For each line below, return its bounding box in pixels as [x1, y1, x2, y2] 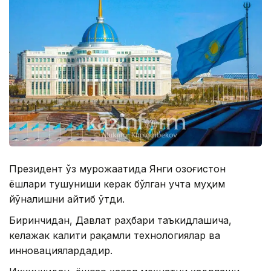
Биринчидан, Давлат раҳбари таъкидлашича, [9, 214, 232, 227]
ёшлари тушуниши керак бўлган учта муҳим [9, 178, 225, 191]
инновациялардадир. [9, 244, 113, 257]
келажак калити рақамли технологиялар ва [9, 229, 220, 242]
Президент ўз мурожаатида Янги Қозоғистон [9, 163, 226, 175]
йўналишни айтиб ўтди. [9, 193, 125, 206]
